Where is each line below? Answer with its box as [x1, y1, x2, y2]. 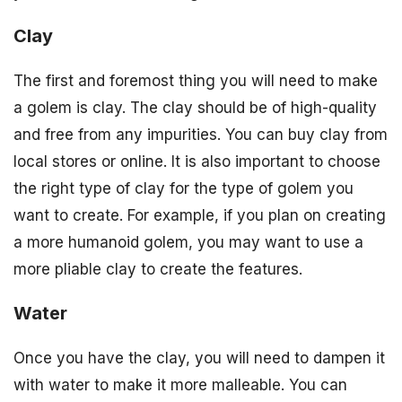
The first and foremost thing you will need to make [13, 72, 378, 91]
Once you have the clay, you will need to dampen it [13, 348, 385, 367]
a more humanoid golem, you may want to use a [13, 233, 363, 252]
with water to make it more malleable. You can [13, 375, 347, 394]
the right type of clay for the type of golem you [13, 179, 354, 198]
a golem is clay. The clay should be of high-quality [13, 99, 377, 118]
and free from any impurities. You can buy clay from [13, 126, 388, 144]
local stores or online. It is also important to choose [13, 153, 380, 171]
